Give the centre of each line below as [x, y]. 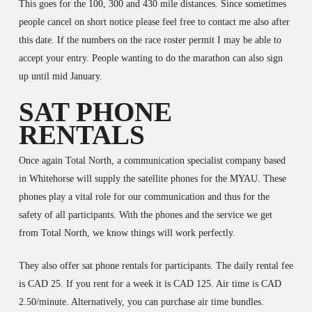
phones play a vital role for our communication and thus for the [144, 196]
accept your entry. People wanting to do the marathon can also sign [150, 58]
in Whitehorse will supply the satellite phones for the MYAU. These [152, 178]
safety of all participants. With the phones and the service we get [145, 214]
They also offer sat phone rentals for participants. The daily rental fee [156, 265]
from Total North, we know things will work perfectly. [127, 233]
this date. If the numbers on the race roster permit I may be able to [150, 40]
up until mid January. [60, 76]
